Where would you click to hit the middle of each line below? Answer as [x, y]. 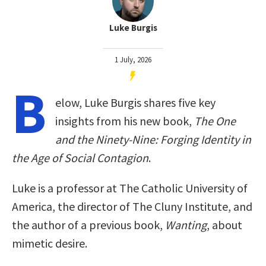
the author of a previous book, [88, 224]
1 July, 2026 [133, 59]
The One [215, 121]
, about [224, 224]
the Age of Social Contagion [80, 157]
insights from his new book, [125, 121]
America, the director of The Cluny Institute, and [132, 206]
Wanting [186, 224]
